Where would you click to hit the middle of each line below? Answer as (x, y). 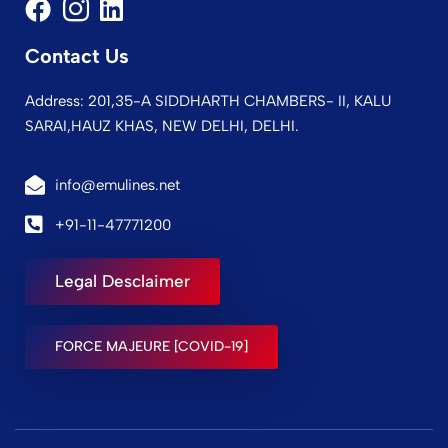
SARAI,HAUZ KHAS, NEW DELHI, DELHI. (162, 125)
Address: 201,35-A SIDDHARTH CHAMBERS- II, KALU (208, 100)
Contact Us (77, 55)
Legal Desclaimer (122, 280)
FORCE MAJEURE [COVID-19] (151, 346)
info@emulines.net (117, 184)
